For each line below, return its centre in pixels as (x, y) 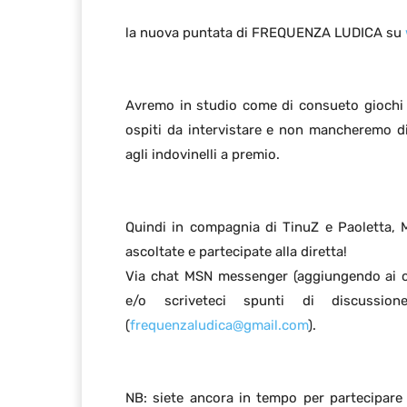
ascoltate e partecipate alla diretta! (236, 252)
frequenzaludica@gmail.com (219, 326)
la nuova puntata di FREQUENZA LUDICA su (265, 33)
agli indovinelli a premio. (203, 155)
